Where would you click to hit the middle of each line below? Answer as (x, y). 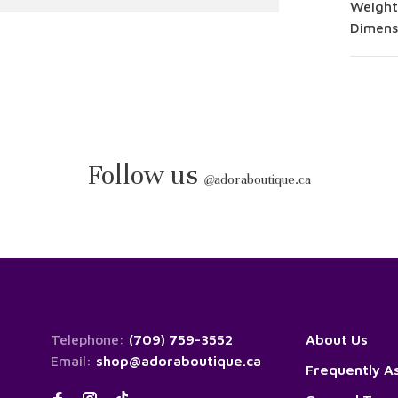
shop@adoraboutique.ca (179, 361)
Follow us (146, 176)
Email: (73, 361)
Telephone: (90, 340)
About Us (337, 340)
